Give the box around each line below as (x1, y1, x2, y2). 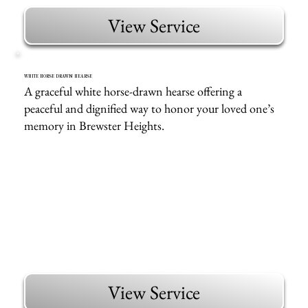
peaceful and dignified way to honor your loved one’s (24, 100, 275, 116)
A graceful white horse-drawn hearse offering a (24, 82, 243, 99)
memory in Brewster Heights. (24, 117, 165, 133)
